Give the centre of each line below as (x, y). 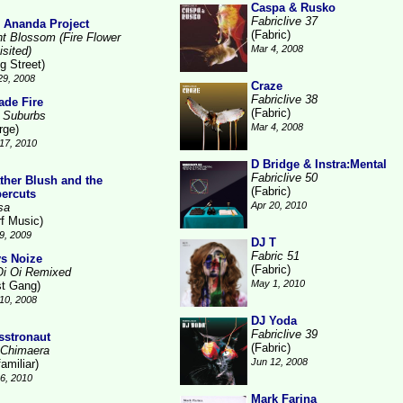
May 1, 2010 (278, 283)
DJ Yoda (274, 321)
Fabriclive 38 (284, 99)
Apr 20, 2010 (279, 205)
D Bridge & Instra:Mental (319, 164)
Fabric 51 (275, 256)
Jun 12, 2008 (279, 362)
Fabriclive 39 (284, 334)
